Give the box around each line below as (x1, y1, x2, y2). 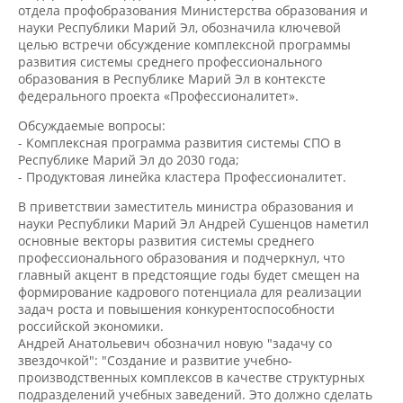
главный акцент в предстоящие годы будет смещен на (17, 246, 354, 263)
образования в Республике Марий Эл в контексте (17, 52, 320, 70)
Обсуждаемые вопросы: (17, 99, 163, 116)
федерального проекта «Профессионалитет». (17, 69, 293, 87)
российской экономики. (17, 295, 161, 313)
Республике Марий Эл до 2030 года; (17, 132, 236, 149)
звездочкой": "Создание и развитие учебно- (17, 329, 288, 346)
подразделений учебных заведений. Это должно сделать (17, 363, 366, 381)
